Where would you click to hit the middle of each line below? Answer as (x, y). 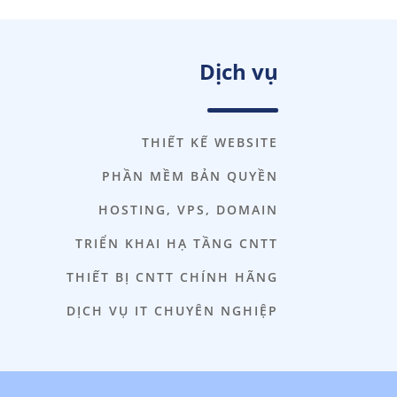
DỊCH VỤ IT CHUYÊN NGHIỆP (172, 310)
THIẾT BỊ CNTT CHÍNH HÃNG (172, 276)
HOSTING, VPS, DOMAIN (188, 209)
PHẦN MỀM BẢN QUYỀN (190, 175)
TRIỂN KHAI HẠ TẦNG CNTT (176, 243)
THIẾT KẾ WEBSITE (210, 142)
